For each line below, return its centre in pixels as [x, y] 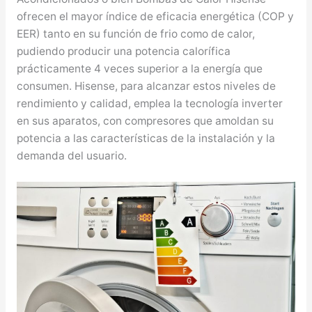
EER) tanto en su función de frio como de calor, [135, 33]
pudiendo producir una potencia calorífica [123, 51]
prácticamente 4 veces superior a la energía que [139, 68]
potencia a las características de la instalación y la [146, 138]
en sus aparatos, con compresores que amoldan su [145, 120]
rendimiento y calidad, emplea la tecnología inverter [149, 103]
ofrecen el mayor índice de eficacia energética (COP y [155, 16]
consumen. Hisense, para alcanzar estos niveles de [146, 86]
